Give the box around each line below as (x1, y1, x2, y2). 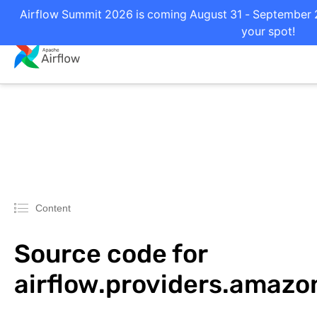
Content (35, 202, 71, 214)
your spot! (241, 23, 295, 39)
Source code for (14, 238, 207, 269)
